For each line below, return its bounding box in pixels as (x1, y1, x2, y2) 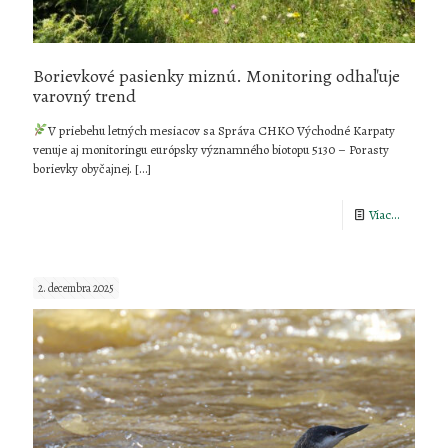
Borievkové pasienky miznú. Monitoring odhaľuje (33, 63, 400, 88)
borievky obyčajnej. (33, 159, 132, 177)
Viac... (369, 205, 400, 223)
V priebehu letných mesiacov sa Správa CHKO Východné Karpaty (47, 121, 395, 139)
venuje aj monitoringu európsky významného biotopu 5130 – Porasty (33, 140, 389, 158)
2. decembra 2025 (38, 279, 114, 296)
